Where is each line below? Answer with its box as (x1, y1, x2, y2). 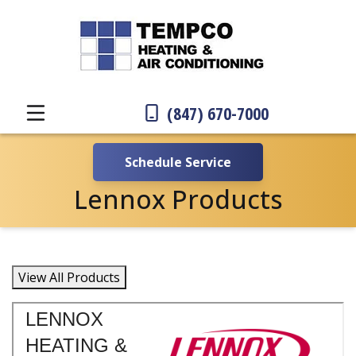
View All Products (18, 268, 120, 286)
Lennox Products (73, 181, 283, 216)
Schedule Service (125, 153, 231, 171)
